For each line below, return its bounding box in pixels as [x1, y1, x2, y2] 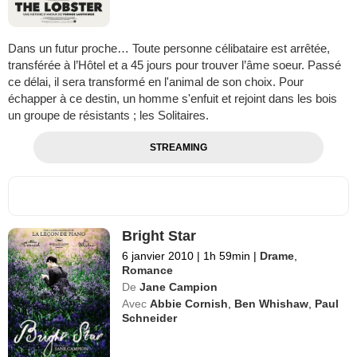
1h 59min [200, 249, 254, 262]
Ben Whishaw [234, 296, 309, 310]
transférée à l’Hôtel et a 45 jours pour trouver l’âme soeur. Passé [8, 57, 341, 72]
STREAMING [149, 141, 207, 153]
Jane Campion [139, 280, 218, 293]
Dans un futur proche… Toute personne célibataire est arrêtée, [8, 41, 330, 55]
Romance [122, 263, 174, 277]
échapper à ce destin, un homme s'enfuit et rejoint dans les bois [8, 91, 337, 105]
